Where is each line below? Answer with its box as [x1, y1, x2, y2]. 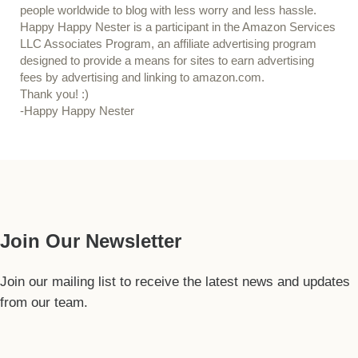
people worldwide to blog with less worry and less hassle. [19, 3, 316, 17]
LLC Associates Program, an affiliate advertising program [19, 37, 316, 50]
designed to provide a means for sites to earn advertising [19, 54, 314, 67]
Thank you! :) [19, 87, 89, 101]
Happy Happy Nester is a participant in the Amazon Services [19, 20, 336, 34]
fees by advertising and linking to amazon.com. [19, 70, 265, 84]
